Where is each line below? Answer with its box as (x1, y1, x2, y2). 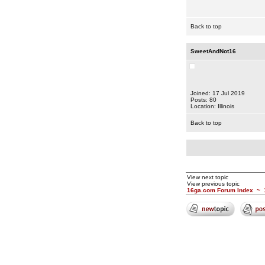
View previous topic (186, 180, 240, 187)
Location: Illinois (190, 103, 234, 109)
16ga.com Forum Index (186, 187, 253, 193)
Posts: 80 (190, 96, 216, 103)
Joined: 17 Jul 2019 (190, 90, 245, 96)
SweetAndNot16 (190, 48, 236, 54)
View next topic (186, 174, 228, 180)
